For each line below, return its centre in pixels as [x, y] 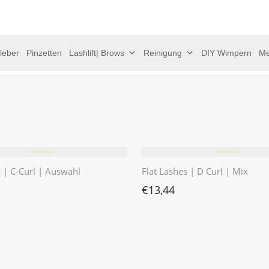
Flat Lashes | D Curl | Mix [195, 171]
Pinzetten [44, 53]
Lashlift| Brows [97, 53]
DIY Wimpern [226, 53]
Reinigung [163, 53]
